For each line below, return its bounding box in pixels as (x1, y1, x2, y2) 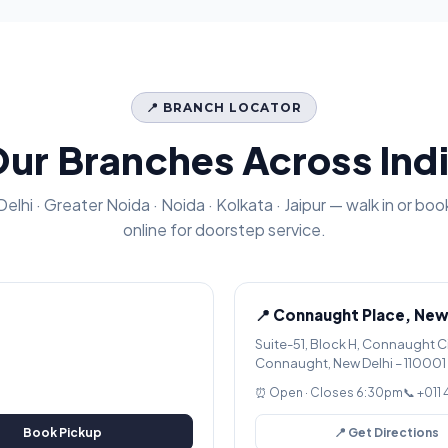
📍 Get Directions (333, 425, 439, 440)
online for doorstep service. (122, 219, 326, 240)
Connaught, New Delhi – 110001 (255, 355, 446, 371)
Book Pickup (22, 425, 102, 440)
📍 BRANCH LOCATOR (146, 100, 302, 115)
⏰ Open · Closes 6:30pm (255, 385, 403, 400)
